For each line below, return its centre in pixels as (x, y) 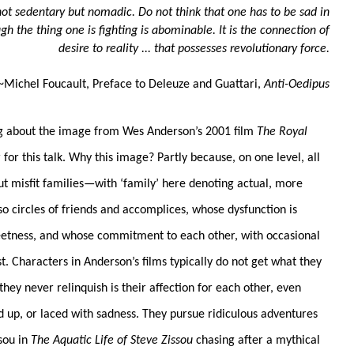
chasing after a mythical (256, 340)
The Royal (282, 132)
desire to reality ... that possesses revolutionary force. (194, 49)
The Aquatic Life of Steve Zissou (112, 340)
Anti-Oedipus (297, 84)
